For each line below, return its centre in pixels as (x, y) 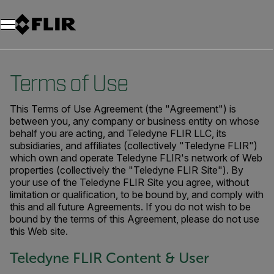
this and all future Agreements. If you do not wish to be (130, 207)
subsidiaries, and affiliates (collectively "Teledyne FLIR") (134, 146)
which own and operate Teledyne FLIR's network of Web (136, 158)
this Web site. (39, 231)
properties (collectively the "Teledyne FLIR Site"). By (127, 170)
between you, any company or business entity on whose (135, 121)
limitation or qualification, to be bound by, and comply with (137, 194)
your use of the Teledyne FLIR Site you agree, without (129, 182)
